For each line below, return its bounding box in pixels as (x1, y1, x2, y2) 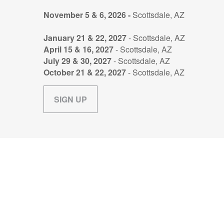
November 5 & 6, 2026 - (43, 9, 132, 21)
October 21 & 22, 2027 (43, 66, 126, 78)
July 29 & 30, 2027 (43, 55, 111, 67)
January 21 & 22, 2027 (43, 32, 126, 44)
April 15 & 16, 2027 (43, 43, 113, 55)
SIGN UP (54, 93, 87, 105)
